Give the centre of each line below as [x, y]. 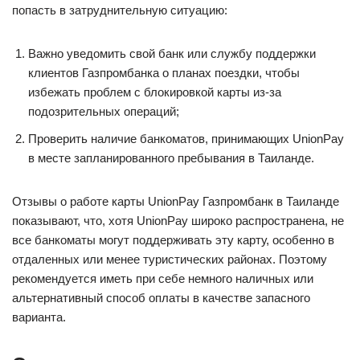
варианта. [39, 317]
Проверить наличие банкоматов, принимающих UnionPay [186, 139]
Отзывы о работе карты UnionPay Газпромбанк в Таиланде [176, 201]
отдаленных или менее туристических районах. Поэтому [170, 259]
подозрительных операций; [104, 111]
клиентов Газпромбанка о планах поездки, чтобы [164, 73]
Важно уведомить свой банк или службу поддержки [172, 53]
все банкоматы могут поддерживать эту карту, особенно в [173, 240]
